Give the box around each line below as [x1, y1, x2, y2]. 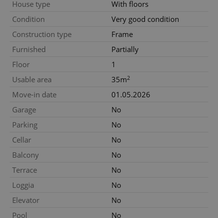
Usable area [12, 74, 52, 85]
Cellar [12, 135, 31, 145]
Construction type [12, 29, 72, 39]
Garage [12, 105, 36, 115]
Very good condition [111, 14, 179, 24]
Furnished [12, 44, 46, 54]
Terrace [12, 165, 37, 175]
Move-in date [12, 90, 56, 100]
